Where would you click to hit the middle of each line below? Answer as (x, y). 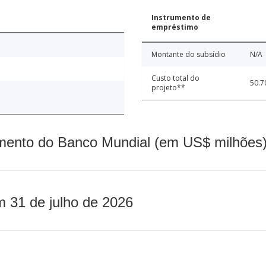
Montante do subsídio (189, 55)
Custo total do (175, 78)
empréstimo (175, 27)
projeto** (168, 88)
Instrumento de (181, 18)
